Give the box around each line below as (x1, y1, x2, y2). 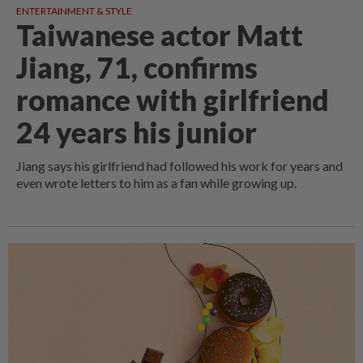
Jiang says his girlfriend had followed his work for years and (16, 158, 343, 174)
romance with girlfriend (16, 83, 329, 118)
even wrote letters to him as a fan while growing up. (16, 175, 297, 191)
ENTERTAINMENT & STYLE (16, 5, 132, 18)
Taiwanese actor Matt (16, 18, 303, 53)
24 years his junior (16, 115, 257, 151)
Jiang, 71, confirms (16, 50, 258, 86)
